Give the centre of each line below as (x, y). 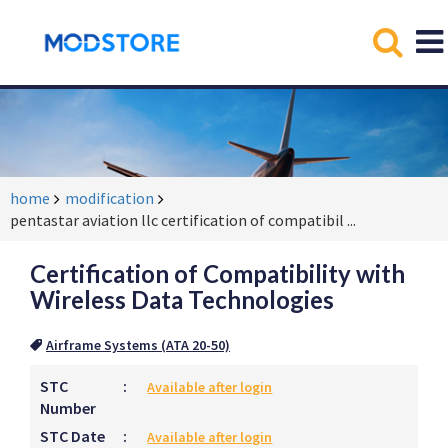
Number (68, 408)
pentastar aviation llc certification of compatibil (177, 220)
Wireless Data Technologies (182, 299)
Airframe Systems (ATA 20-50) (138, 345)
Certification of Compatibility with (217, 273)
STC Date (72, 436)
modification (109, 198)
